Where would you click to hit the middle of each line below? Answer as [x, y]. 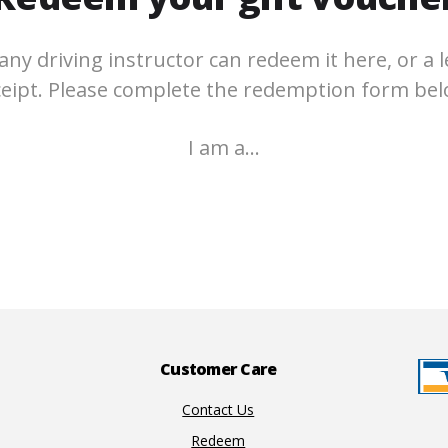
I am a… [224, 147]
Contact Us [218, 409]
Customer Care [218, 369]
